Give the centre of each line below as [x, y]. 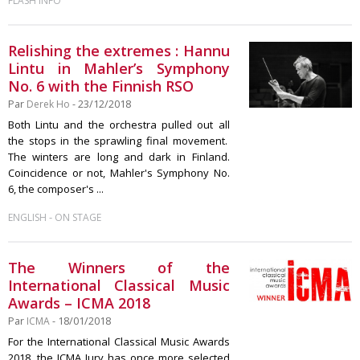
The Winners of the [119, 268]
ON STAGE [78, 217]
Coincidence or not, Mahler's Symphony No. [119, 173]
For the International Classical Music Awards [119, 342]
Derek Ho [48, 104]
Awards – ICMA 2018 [79, 303]
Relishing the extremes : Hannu [119, 51]
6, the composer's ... [56, 189]
